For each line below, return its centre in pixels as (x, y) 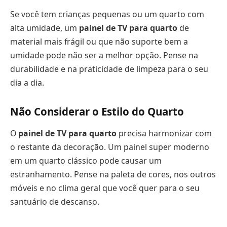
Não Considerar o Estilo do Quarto (97, 111)
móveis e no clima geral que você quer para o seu (105, 188)
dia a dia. (27, 83)
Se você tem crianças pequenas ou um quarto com (107, 14)
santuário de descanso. (55, 202)
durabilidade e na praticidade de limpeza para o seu (109, 69)
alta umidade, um (45, 28)
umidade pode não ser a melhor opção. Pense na (104, 55)
